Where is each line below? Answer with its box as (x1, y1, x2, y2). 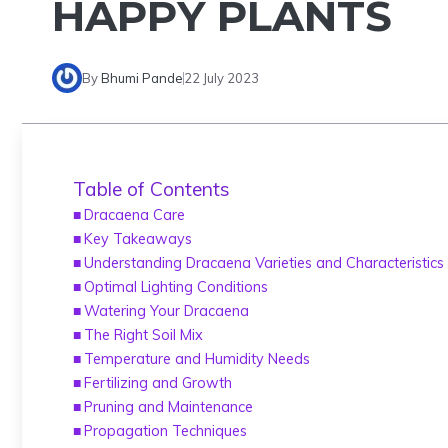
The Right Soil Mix (83, 325, 203, 344)
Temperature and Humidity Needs (83, 349, 310, 368)
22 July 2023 (184, 69, 259, 86)
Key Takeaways (83, 229, 192, 248)
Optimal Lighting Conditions (83, 277, 268, 296)
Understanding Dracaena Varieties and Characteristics (83, 253, 444, 272)
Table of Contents (73, 177, 230, 202)
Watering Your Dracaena (83, 301, 249, 320)
